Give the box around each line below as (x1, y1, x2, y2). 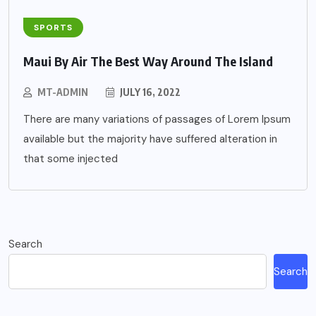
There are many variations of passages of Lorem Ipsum (23, 111, 291, 126)
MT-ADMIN (37, 85, 88, 98)
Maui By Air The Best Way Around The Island (23, 52, 273, 69)
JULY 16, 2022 (118, 85, 181, 98)
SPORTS (34, 21, 73, 33)
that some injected (23, 151, 118, 166)
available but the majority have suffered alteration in (23, 131, 277, 146)
